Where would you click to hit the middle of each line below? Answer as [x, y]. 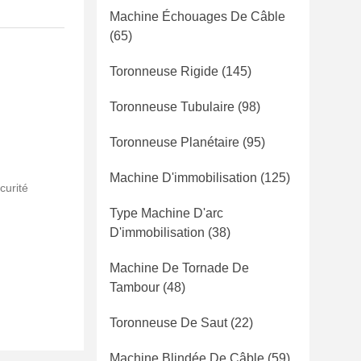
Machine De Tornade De [179, 268]
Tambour [135, 287]
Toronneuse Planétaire [174, 142]
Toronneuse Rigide [164, 71]
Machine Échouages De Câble [197, 17]
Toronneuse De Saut [168, 323]
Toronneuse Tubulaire [172, 107]
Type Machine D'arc [166, 213]
